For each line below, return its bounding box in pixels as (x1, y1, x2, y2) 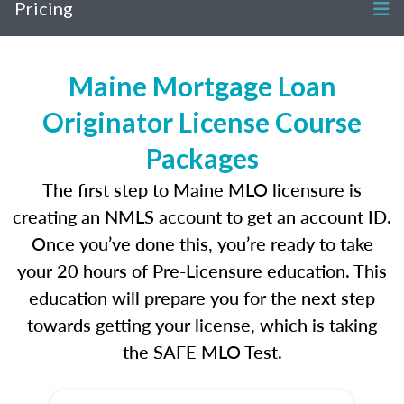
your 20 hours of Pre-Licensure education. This (17, 258, 387, 283)
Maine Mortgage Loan (68, 69, 336, 102)
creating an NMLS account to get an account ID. (13, 204, 391, 229)
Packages (145, 142, 259, 174)
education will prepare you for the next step (29, 285, 375, 310)
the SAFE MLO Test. (122, 339, 282, 364)
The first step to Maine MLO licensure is (42, 177, 362, 202)
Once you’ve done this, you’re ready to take (31, 231, 373, 256)
